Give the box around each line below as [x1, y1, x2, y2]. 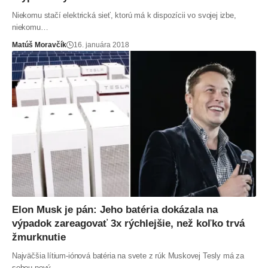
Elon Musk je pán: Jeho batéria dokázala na [12, 204, 218, 216]
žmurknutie [12, 232, 66, 243]
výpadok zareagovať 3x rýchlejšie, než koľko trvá [12, 218, 245, 230]
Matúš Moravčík [12, 40, 66, 49]
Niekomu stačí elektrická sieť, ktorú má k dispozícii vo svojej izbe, [12, 10, 236, 20]
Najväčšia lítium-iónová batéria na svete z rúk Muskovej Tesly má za [12, 251, 244, 261]
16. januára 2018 [74, 40, 129, 49]
